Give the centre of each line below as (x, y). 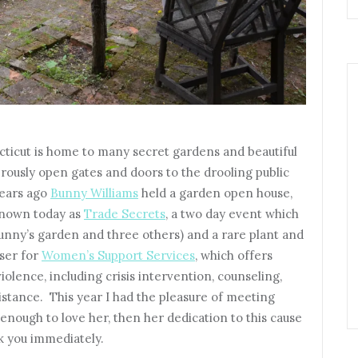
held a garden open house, (215, 193)
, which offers (234, 255)
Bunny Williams (94, 193)
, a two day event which (232, 213)
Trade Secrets (125, 213)
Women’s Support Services (118, 255)
